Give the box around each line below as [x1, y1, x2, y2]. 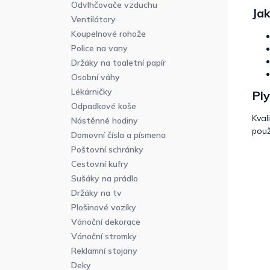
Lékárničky [71, 86, 112, 98]
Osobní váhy [71, 72, 120, 83]
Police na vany [71, 43, 128, 54]
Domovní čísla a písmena [71, 130, 166, 141]
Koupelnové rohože [71, 28, 146, 40]
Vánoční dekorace [71, 216, 140, 228]
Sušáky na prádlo [71, 173, 138, 184]
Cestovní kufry [71, 159, 128, 170]
